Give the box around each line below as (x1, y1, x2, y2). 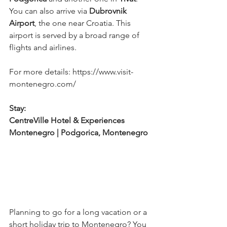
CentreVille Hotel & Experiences (9, 116, 127, 126)
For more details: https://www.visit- (9, 67, 133, 77)
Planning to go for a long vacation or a (9, 207, 149, 217)
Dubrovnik (89, 6, 129, 16)
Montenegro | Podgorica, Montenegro (9, 128, 148, 138)
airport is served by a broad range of (9, 30, 141, 41)
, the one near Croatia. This (34, 18, 133, 28)
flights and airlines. (9, 43, 77, 53)
